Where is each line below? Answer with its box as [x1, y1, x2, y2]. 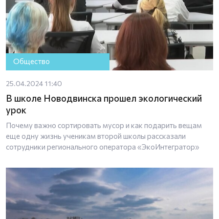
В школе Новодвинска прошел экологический [6, 92, 202, 104]
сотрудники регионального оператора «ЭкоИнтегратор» [6, 142, 199, 151]
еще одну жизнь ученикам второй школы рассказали [6, 131, 186, 140]
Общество [13, 57, 50, 66]
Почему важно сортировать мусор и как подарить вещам [6, 120, 202, 130]
